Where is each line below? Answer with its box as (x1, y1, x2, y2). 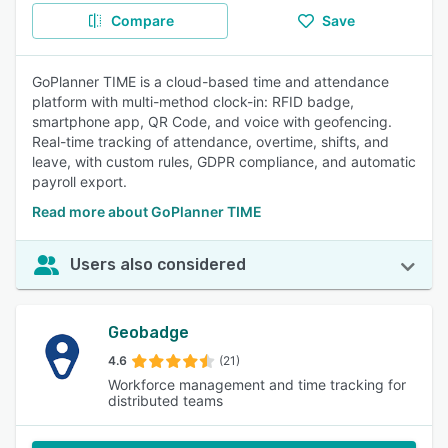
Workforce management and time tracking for (108, 376, 406, 393)
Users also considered (70, 255, 246, 274)
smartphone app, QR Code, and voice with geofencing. (32, 113, 392, 130)
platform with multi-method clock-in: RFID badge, (32, 93, 354, 110)
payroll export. (32, 173, 127, 190)
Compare (110, 12, 174, 29)
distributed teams (108, 392, 223, 409)
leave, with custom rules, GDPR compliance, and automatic (32, 153, 416, 170)
